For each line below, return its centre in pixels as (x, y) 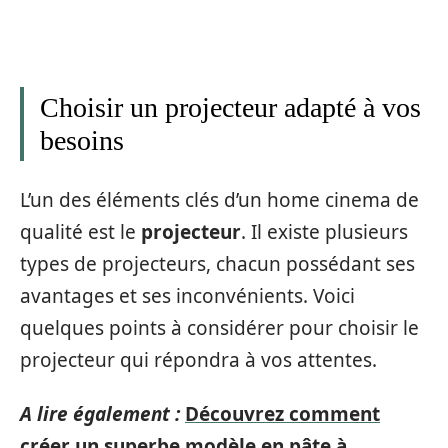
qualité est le (80, 231)
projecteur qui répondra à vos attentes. (198, 359)
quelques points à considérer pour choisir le (219, 327)
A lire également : (100, 414)
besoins (82, 140)
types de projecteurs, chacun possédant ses (217, 263)
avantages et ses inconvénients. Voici (187, 295)
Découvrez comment (282, 414)
